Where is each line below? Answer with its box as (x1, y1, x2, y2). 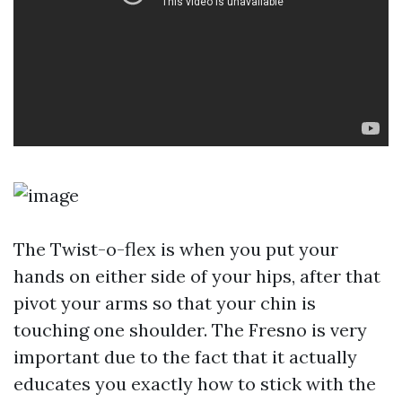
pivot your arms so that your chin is (13, 292, 316, 314)
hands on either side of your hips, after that (13, 265, 380, 287)
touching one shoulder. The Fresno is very (13, 319, 367, 341)
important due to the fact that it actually (13, 345, 357, 368)
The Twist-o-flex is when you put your (13, 238, 338, 260)
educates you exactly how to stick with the (13, 372, 376, 395)
